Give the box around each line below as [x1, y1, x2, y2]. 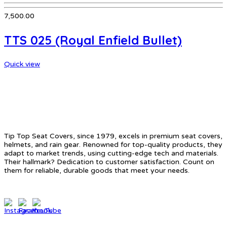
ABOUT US [4, 93, 50, 105]
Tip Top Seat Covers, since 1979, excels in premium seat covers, [4, 132, 222, 140]
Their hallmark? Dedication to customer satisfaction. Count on [4, 158, 214, 166]
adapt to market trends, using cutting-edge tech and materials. [4, 149, 218, 158]
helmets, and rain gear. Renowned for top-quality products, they [4, 140, 222, 149]
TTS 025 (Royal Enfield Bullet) [4, 32, 182, 48]
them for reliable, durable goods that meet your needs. [4, 166, 190, 175]
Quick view [4, 60, 40, 69]
